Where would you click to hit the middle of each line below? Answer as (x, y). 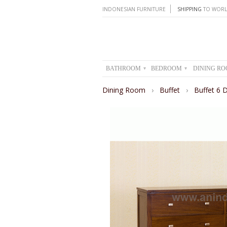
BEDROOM (167, 68)
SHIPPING (190, 9)
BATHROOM (124, 68)
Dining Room (125, 90)
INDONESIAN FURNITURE (134, 9)
